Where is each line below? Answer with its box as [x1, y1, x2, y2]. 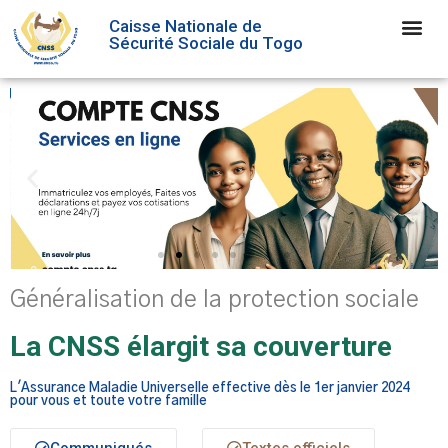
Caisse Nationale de [108, 15, 262, 36]
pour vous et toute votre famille [10, 394, 207, 408]
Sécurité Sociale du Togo [108, 32, 303, 53]
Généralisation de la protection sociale [10, 288, 419, 312]
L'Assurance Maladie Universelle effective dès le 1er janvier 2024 [10, 381, 409, 395]
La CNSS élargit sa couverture [10, 329, 392, 363]
